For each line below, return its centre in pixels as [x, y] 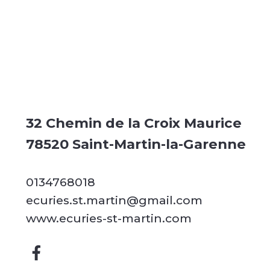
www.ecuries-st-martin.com [108, 218]
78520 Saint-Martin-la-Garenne [136, 144]
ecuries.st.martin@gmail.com [114, 200]
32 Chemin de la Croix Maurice [133, 123]
